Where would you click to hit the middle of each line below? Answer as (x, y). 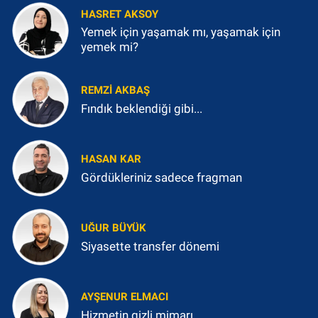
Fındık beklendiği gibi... (142, 108)
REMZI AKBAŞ (115, 91)
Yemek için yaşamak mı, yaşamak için (181, 32)
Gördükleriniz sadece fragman (161, 177)
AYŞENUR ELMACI (125, 297)
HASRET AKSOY (120, 14)
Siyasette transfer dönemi (150, 246)
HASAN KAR (111, 159)
